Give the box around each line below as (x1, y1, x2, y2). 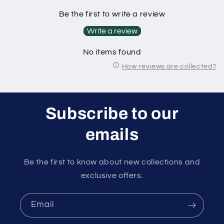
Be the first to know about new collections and (23, 157, 200, 166)
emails (85, 125, 139, 143)
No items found (82, 48, 141, 56)
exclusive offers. (80, 171, 143, 179)
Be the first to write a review (58, 10, 165, 18)
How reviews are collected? (121, 62, 216, 70)
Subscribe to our (45, 104, 179, 122)
